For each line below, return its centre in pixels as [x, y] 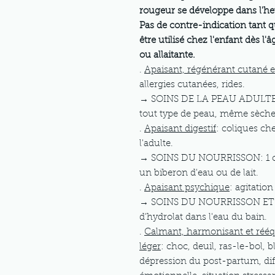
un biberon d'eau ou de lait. [199, 173]
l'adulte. [156, 144]
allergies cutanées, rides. [192, 85]
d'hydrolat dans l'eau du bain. [203, 218]
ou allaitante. [167, 56]
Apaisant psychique [187, 188]
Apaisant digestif [180, 129]
